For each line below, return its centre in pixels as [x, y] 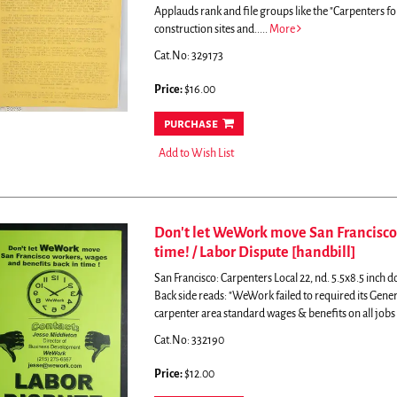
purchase [191, 124]
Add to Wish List [196, 153]
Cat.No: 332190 [189, 340]
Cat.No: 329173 [188, 56]
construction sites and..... [211, 29]
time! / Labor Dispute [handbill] [254, 253]
